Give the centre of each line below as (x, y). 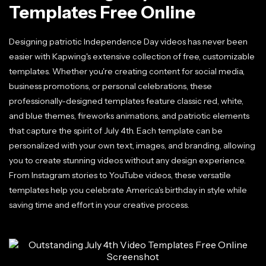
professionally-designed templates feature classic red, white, (126, 101)
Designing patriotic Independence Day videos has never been (128, 42)
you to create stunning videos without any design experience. (127, 160)
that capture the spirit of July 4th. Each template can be (116, 131)
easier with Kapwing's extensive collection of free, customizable (132, 56)
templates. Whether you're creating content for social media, (127, 71)
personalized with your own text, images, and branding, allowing (132, 145)
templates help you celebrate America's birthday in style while (128, 190)
